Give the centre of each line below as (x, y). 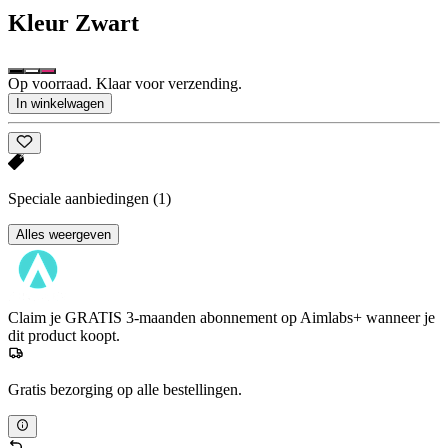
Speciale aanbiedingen (80, 199)
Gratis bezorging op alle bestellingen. (125, 390)
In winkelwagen (60, 104)
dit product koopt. (64, 336)
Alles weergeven (63, 235)
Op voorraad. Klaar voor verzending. (125, 84)
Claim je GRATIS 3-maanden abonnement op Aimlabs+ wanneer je (221, 318)
